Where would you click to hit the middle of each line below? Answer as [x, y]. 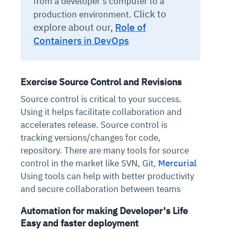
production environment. [83, 14]
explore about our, [74, 27]
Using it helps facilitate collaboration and [101, 112]
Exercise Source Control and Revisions [101, 82]
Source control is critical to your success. [101, 99]
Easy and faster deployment [80, 223]
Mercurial [177, 163]
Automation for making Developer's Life [104, 210]
